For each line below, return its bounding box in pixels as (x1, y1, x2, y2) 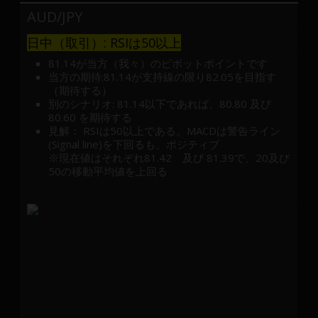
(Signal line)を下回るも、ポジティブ (48, 136, 220, 151)
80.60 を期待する (48, 109, 133, 124)
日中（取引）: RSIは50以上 (27, 33, 182, 51)
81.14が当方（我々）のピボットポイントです (48, 55, 268, 70)
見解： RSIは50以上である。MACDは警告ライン (48, 123, 281, 138)
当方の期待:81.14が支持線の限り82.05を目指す (48, 69, 277, 84)
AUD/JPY (27, 6, 83, 26)
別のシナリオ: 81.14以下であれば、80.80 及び (48, 96, 272, 111)
